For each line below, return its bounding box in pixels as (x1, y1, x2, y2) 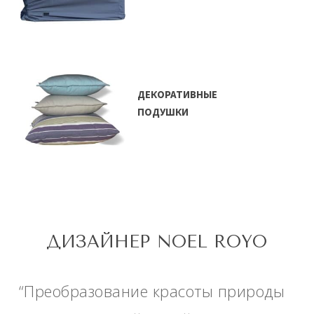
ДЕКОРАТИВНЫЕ (137, 87, 218, 101)
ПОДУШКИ (137, 104, 189, 118)
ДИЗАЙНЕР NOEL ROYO (46, 231, 268, 252)
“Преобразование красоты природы (18, 280, 285, 301)
